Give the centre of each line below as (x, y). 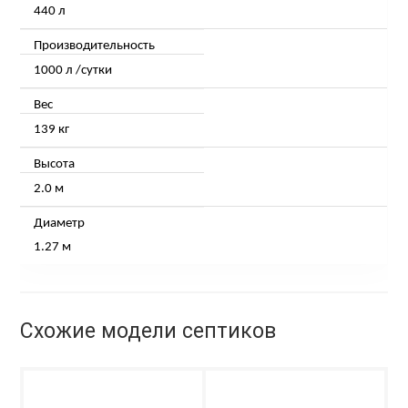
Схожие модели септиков (148, 331)
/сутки (94, 71)
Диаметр (60, 224)
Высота (55, 164)
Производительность (95, 46)
